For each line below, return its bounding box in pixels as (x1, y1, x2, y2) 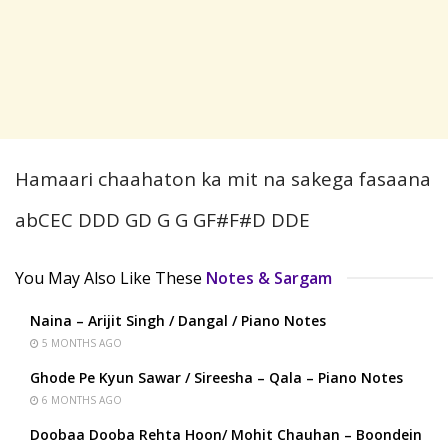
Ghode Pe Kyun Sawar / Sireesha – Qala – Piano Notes (30, 368, 403, 388)
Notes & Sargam (206, 267, 332, 290)
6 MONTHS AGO (39, 393, 122, 408)
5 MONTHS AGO (39, 336, 122, 351)
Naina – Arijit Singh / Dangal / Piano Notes (30, 311, 326, 331)
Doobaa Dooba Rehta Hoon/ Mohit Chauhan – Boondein (30, 425, 422, 445)
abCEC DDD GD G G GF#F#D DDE (15, 207, 310, 234)
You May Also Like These (15, 267, 202, 290)
